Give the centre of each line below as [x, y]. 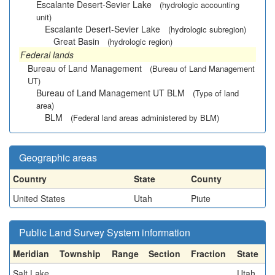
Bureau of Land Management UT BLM [110, 93]
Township [80, 254]
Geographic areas [58, 157]
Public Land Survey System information [105, 232]
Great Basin [76, 41]
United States [39, 198]
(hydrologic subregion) [207, 29]
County [206, 179]
